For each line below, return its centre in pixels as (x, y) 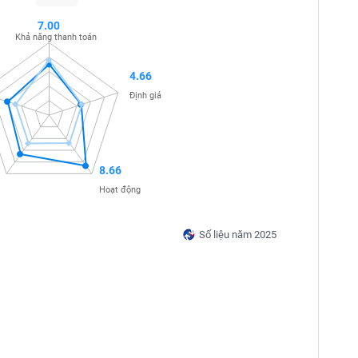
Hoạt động (119, 190)
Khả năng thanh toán (56, 37)
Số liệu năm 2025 (237, 235)
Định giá (146, 95)
